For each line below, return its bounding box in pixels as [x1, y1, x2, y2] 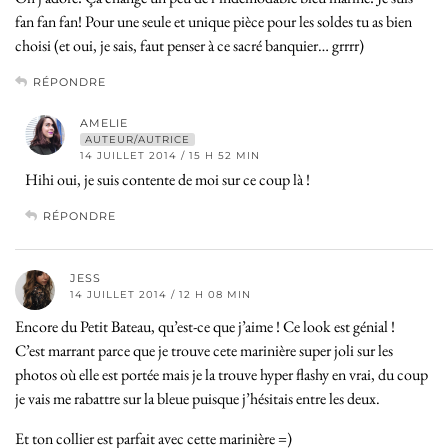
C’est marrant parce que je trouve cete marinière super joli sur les [15, 339, 393, 361]
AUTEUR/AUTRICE [85, 132, 190, 146]
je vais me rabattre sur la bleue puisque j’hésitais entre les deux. [15, 387, 380, 409]
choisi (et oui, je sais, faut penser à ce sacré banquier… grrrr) [15, 34, 364, 56]
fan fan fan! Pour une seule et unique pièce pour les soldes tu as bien [15, 10, 412, 32]
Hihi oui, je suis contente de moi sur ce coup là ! [25, 168, 310, 190]
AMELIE [80, 115, 128, 130]
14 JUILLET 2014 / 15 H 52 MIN [80, 148, 260, 162]
